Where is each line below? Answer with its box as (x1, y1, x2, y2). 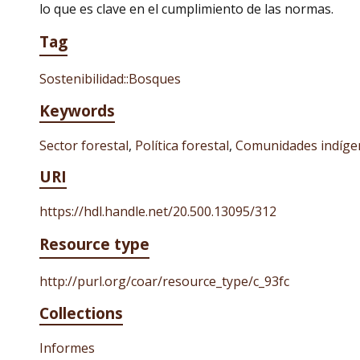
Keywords (39, 100, 115, 121)
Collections (39, 302, 123, 324)
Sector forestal (39, 137, 129, 154)
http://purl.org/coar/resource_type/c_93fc (39, 272, 289, 290)
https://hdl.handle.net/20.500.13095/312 (39, 202, 276, 220)
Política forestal (135, 137, 229, 154)
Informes (39, 339, 95, 357)
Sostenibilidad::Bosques (39, 70, 181, 88)
